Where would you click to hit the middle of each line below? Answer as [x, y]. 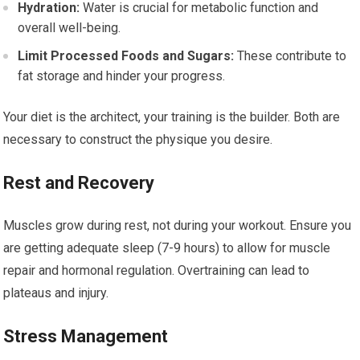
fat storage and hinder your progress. [122, 76]
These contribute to [290, 56]
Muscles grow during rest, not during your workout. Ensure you [178, 225]
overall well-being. [70, 28]
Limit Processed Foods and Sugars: [126, 56]
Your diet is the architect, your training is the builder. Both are [172, 117]
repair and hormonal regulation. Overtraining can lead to [157, 270]
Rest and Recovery [79, 183]
